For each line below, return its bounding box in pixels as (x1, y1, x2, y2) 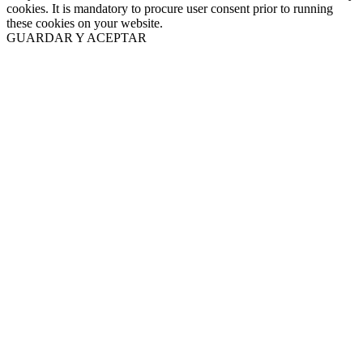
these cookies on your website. (6, 16, 163, 31)
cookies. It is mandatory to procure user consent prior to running (6, 2, 333, 16)
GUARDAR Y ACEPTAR (6, 31, 147, 45)
